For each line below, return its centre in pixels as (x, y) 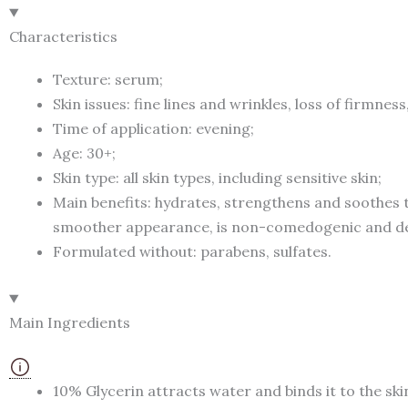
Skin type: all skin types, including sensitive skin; (217, 178)
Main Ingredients (70, 323)
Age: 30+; (84, 153)
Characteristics (63, 37)
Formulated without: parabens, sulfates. (192, 252)
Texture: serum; (108, 80)
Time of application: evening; (153, 129)
